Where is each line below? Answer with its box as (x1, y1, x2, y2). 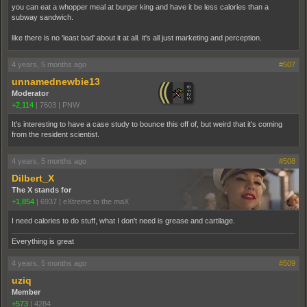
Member (12, 288, 40, 296)
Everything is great (12, 237, 74, 245)
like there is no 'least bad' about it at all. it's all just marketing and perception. (12, 34, 262, 42)
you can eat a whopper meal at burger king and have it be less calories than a (12, 3, 269, 11)
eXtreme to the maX (63, 197, 129, 206)
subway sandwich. (12, 13, 73, 21)
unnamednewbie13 (12, 76, 100, 87)
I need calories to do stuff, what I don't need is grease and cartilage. (12, 217, 235, 225)
